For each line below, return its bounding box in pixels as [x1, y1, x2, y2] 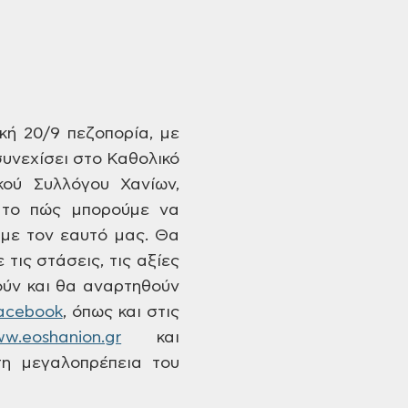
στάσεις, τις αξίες [31, 253, 180, 270]
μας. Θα [107, 228, 179, 244]
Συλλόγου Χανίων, [22, 177, 180, 193]
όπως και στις [66, 304, 180, 321]
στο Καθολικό [67, 151, 180, 168]
